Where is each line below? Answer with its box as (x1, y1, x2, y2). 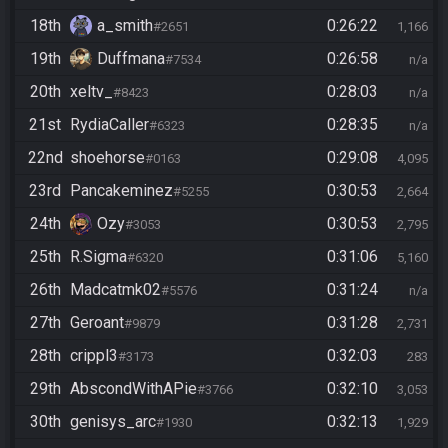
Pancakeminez (70, 181, 173, 200)
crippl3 (70, 346, 118, 365)
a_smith (97, 16, 153, 35)
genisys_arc (70, 412, 156, 431)
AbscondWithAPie (70, 379, 197, 398)
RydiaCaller (70, 115, 149, 134)
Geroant (70, 313, 124, 332)
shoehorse (70, 148, 145, 167)
